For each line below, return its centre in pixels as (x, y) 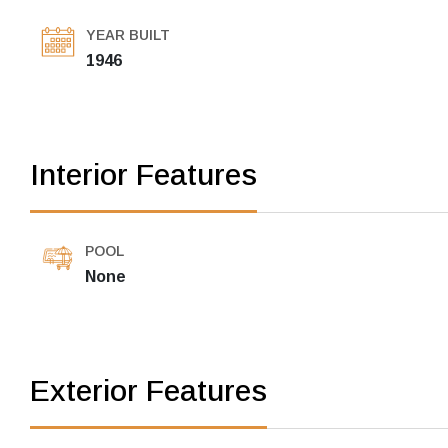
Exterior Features (148, 391)
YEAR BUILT (128, 35)
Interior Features (143, 175)
